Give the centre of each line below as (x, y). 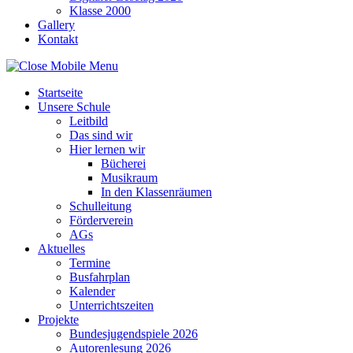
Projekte (58, 320)
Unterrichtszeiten (111, 306)
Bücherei (123, 164)
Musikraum (129, 178)
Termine (90, 263)
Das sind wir (101, 136)
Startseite (60, 93)
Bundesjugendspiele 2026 (134, 334)
